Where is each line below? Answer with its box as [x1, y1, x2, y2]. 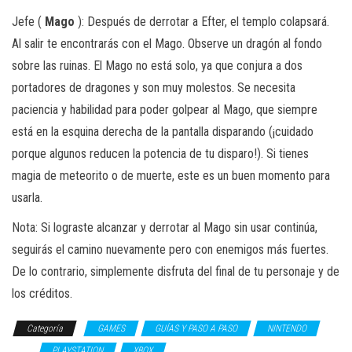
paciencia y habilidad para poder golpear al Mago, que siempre [12, 101, 317, 117]
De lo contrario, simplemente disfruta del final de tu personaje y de [12, 263, 339, 279]
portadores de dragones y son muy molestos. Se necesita [12, 79, 295, 95]
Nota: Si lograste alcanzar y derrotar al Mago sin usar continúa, [12, 219, 317, 235]
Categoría [27, 322, 63, 334]
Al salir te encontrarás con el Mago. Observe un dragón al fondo [12, 35, 322, 51]
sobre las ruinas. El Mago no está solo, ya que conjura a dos [12, 57, 302, 73]
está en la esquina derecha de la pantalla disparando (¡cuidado [12, 123, 313, 139]
